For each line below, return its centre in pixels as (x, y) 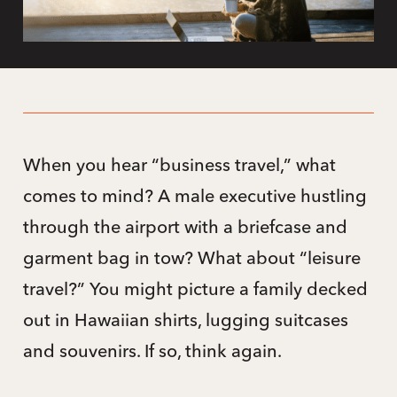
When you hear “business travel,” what (179, 164)
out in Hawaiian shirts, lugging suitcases (185, 319)
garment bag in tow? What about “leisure (191, 257)
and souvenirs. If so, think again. (152, 350)
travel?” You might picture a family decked (195, 288)
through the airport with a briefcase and (185, 226)
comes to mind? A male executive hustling (195, 195)
